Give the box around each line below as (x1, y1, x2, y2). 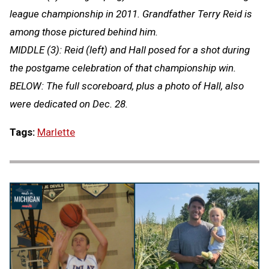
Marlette (37, 126, 75, 139)
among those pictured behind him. (10, 26, 158, 38)
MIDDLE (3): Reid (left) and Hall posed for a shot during (10, 44, 250, 56)
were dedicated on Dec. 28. (10, 98, 128, 110)
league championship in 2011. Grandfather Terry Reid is (10, 8, 252, 20)
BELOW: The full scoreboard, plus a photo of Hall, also (10, 80, 244, 92)
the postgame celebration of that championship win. (10, 62, 236, 74)
